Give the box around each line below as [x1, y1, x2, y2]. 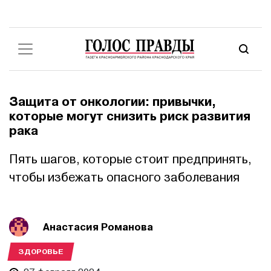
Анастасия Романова [43, 220, 153, 233]
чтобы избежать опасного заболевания [9, 170, 240, 185]
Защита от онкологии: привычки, [9, 94, 216, 110]
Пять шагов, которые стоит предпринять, [9, 152, 252, 167]
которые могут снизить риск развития [9, 108, 250, 125]
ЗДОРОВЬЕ [18, 247, 64, 256]
